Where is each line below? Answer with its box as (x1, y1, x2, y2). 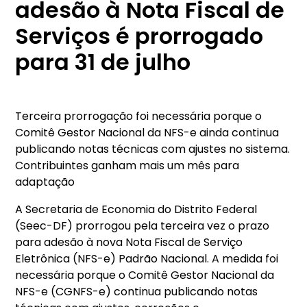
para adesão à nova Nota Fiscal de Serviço (15, 234, 243, 251)
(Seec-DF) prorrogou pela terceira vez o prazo (15, 218, 270, 234)
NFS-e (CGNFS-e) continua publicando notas (15, 284, 258, 300)
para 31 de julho (15, 47, 191, 78)
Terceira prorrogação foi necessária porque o (15, 108, 262, 125)
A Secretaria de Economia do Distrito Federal (15, 201, 258, 218)
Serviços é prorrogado (15, 21, 264, 52)
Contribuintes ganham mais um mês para (15, 158, 240, 174)
